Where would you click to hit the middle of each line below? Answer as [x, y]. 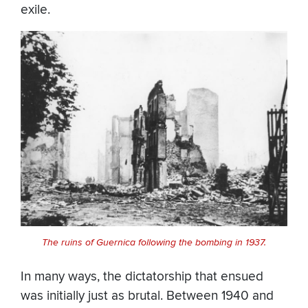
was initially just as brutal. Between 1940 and [147, 296]
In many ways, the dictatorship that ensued [142, 277]
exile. [35, 10]
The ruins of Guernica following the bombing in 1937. [154, 242]
